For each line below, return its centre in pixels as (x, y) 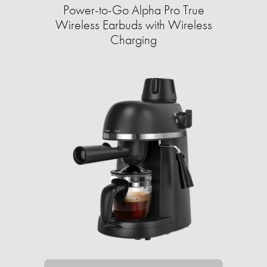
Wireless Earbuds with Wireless (133, 25)
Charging (133, 40)
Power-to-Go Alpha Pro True (133, 10)
